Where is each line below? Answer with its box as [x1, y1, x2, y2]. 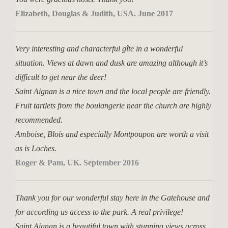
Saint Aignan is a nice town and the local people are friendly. [15, 87, 211, 96]
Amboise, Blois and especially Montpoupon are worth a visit [15, 130, 209, 138]
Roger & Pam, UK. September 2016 [15, 158, 139, 167]
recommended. [15, 116, 63, 124]
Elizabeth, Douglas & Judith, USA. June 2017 [15, 9, 173, 18]
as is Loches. [15, 144, 56, 153]
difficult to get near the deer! [15, 73, 106, 81]
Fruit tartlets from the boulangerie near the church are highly [15, 101, 211, 110]
